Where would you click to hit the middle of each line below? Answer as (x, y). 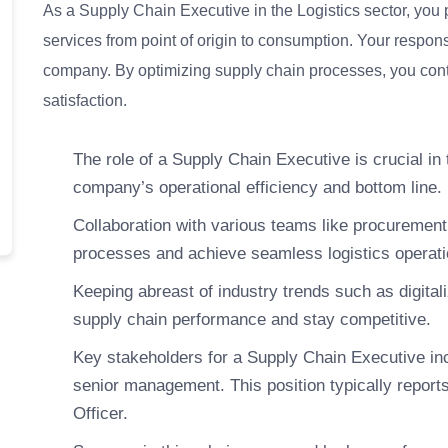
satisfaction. (85, 100)
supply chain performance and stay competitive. (252, 319)
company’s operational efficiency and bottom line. (257, 187)
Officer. (100, 413)
